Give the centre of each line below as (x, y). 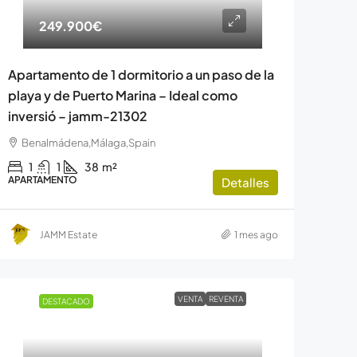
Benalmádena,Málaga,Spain (88, 143)
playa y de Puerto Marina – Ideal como (122, 96)
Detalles (245, 182)
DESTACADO (67, 302)
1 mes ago (256, 234)
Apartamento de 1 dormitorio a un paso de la (141, 75)
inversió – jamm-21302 (77, 116)
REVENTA (226, 299)
